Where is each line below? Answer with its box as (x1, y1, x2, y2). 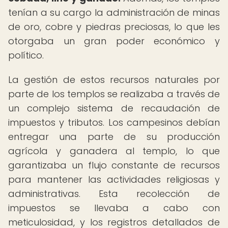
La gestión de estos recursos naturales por (8, 73, 220, 86)
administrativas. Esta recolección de (8, 187, 220, 200)
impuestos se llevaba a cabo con (8, 202, 220, 214)
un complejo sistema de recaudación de (8, 102, 220, 115)
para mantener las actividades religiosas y (8, 173, 220, 186)
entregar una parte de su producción (8, 130, 220, 143)
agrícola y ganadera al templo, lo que (8, 145, 220, 157)
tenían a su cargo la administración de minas (8, 6, 220, 19)
